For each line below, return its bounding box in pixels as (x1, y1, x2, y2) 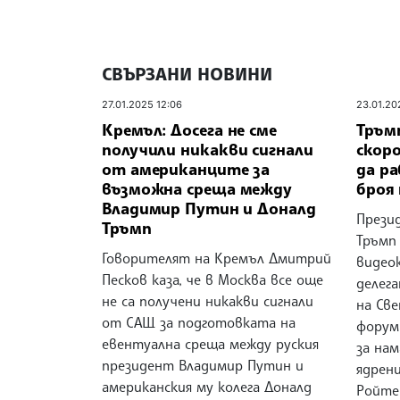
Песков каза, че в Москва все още (102, 270, 323, 288)
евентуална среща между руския (102, 334, 319, 353)
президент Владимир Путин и (102, 355, 304, 374)
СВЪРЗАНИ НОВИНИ (102, 62, 272, 86)
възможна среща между (102, 178, 292, 198)
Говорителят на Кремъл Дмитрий (102, 248, 331, 267)
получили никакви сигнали (102, 138, 313, 159)
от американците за (102, 158, 271, 179)
